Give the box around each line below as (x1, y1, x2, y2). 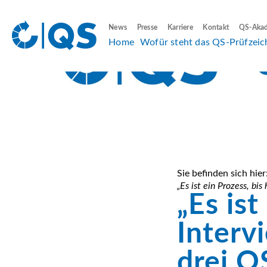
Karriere (167, 23, 194, 31)
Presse (136, 23, 158, 31)
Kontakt (203, 23, 229, 31)
